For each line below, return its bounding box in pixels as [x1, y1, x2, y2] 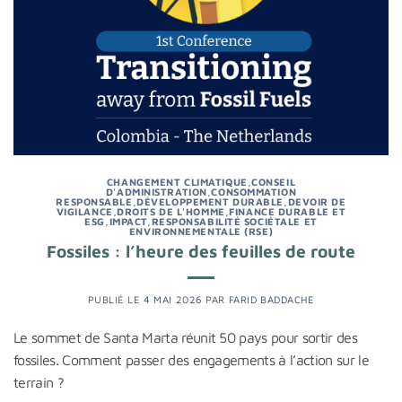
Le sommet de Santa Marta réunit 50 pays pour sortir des [13, 329, 358, 346]
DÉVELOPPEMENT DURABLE [136, 195, 284, 207]
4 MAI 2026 [144, 293, 203, 306]
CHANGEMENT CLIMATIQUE [106, 175, 248, 188]
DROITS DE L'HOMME [117, 205, 225, 217]
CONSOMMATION [211, 185, 297, 197]
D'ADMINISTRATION [105, 185, 207, 197]
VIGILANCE [56, 205, 113, 217]
